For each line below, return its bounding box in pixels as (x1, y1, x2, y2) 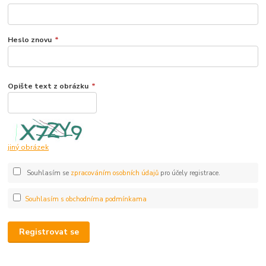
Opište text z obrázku (8, 81, 89, 91)
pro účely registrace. (158, 169, 220, 178)
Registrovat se (18, 226, 79, 237)
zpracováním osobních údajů (70, 169, 159, 178)
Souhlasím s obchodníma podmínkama (24, 194, 147, 204)
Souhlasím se (24, 169, 71, 178)
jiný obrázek (8, 142, 49, 153)
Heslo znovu (8, 34, 52, 45)
